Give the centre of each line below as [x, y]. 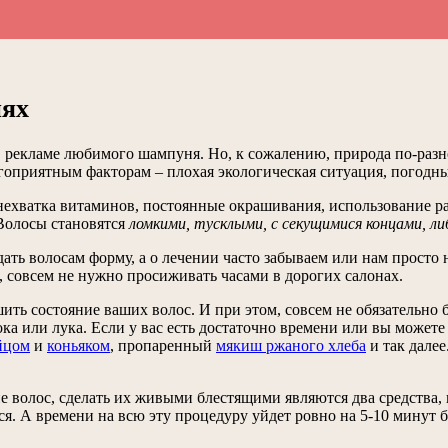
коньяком [78, 346]
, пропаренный [163, 346]
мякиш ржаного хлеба [291, 346]
